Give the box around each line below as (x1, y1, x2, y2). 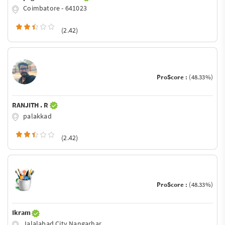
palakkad (22, 111, 52, 121)
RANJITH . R (12, 100, 50, 109)
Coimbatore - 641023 (22, 3, 87, 13)
